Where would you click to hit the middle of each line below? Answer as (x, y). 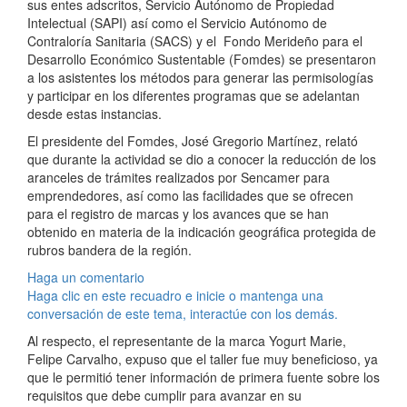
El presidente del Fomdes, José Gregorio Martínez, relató (193, 141)
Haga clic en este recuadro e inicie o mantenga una (175, 296)
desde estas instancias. (94, 114)
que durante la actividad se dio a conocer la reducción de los (202, 159)
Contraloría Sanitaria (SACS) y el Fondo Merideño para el (195, 41)
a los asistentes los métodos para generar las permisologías (200, 78)
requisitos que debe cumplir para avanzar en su (164, 396)
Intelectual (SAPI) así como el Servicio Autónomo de (177, 23)
